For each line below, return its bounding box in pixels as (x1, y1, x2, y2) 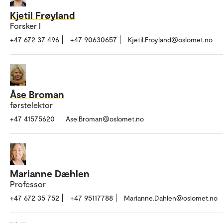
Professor (10, 179, 46, 189)
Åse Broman (10, 88, 64, 100)
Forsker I (10, 21, 41, 31)
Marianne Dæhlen (10, 167, 90, 179)
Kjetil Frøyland (10, 9, 75, 21)
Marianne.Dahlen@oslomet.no (124, 193, 218, 202)
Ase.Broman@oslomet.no (66, 114, 144, 123)
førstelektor (10, 100, 53, 110)
